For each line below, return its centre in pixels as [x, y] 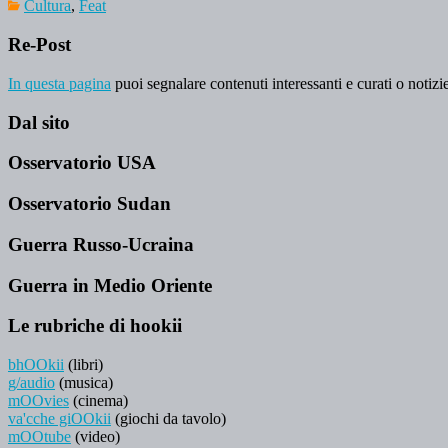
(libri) [83, 364]
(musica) [84, 382]
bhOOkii [36, 364]
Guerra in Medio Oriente [110, 285]
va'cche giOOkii [59, 418]
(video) [95, 436]
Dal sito [39, 122]
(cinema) [98, 400]
